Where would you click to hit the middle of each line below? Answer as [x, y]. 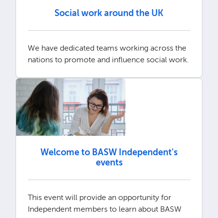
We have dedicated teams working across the [107, 48]
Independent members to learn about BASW [104, 209]
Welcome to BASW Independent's [109, 152]
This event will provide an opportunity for [99, 197]
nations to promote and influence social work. [108, 60]
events [109, 162]
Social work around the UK [109, 13]
